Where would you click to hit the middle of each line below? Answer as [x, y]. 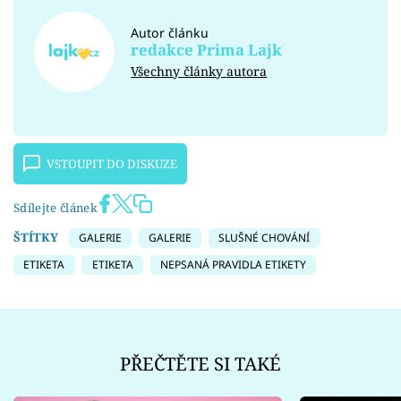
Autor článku [170, 33]
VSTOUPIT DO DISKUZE [112, 163]
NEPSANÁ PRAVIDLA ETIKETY [233, 265]
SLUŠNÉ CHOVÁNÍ [264, 237]
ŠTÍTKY [36, 237]
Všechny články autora [199, 72]
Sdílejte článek [55, 207]
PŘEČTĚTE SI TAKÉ [200, 363]
